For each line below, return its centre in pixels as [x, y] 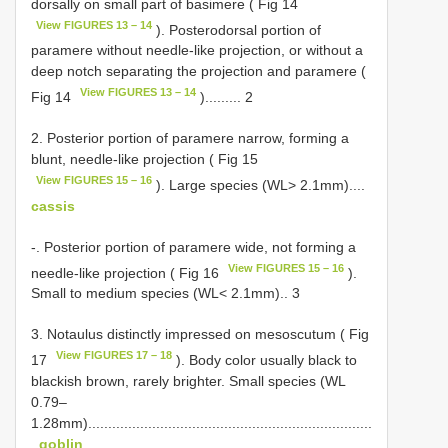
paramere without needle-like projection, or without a [197, 50]
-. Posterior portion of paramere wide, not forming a [193, 246]
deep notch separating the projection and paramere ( [198, 71]
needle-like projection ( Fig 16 [127, 272]
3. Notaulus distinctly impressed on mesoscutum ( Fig [200, 334]
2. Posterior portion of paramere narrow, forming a [190, 137]
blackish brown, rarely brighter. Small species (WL [188, 380]
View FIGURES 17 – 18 [114, 355]
